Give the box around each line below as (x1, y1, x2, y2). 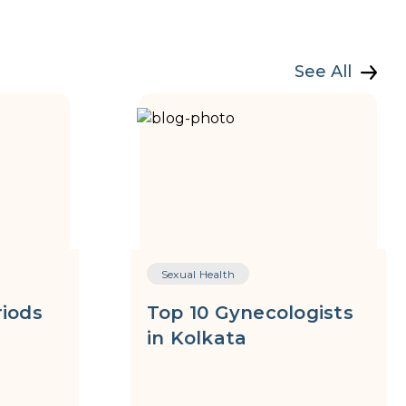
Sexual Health (160, 267, 236, 281)
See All (295, 62, 352, 82)
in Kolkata (146, 327, 247, 349)
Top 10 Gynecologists (146, 302, 353, 324)
